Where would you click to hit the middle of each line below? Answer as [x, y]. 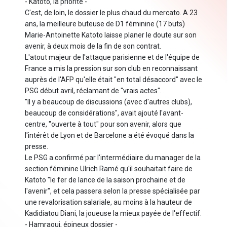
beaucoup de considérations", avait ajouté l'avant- [104, 113]
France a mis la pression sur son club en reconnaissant [111, 69]
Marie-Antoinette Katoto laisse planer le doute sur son [111, 35]
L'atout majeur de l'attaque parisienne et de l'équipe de [112, 58]
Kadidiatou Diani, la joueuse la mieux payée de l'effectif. [113, 214]
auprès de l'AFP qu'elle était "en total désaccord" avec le [113, 80]
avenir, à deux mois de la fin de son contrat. [93, 46]
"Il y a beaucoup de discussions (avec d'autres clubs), [108, 102]
